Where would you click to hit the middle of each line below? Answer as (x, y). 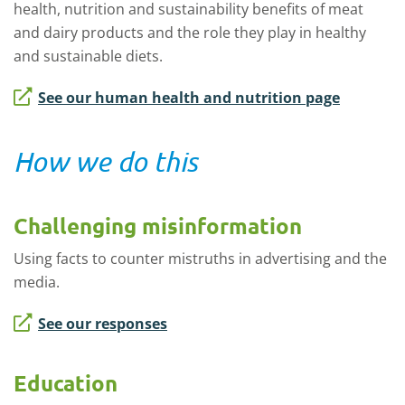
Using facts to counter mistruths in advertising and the (200, 259)
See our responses (103, 324)
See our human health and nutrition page (189, 98)
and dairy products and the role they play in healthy (190, 33)
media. (37, 282)
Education (66, 383)
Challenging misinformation (158, 226)
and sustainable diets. (88, 56)
